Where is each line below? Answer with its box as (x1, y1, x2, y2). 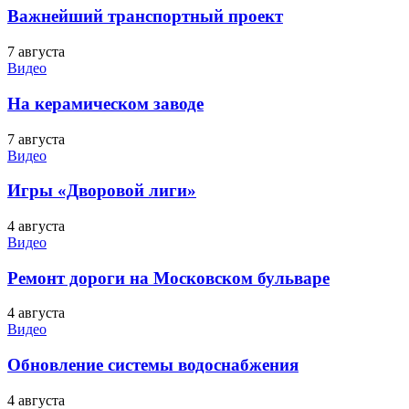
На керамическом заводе (7, 93, 204, 113)
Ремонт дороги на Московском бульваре (7, 267, 330, 288)
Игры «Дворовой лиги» (7, 181, 196, 201)
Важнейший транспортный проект (7, 6, 283, 26)
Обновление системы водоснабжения (7, 355, 299, 375)
